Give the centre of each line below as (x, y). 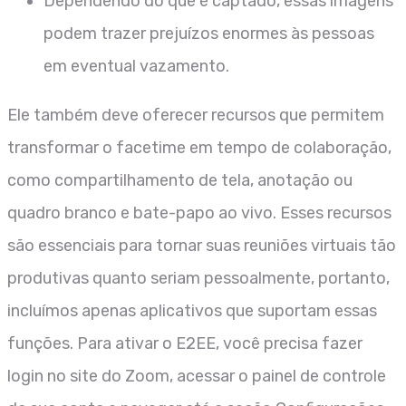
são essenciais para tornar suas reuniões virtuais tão (202, 245)
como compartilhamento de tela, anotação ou (180, 180)
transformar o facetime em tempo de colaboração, (199, 147)
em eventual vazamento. (136, 66)
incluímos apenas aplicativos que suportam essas (192, 310)
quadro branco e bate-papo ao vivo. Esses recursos (199, 213)
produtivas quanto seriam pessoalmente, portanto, (198, 278)
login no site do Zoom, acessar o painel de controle (197, 376)
